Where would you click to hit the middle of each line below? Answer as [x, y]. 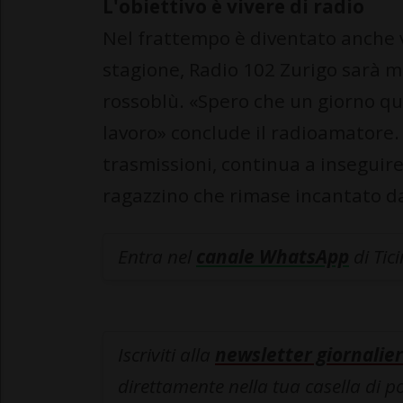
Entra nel [157, 256]
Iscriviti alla [166, 354]
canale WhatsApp [273, 256]
